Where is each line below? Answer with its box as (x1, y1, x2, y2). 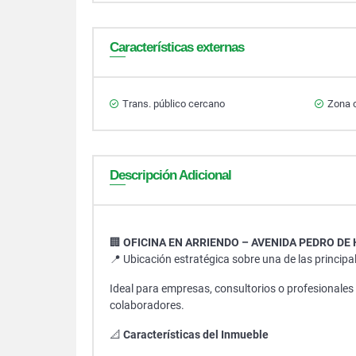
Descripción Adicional (110, 168, 231, 183)
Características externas (110, 40, 244, 55)
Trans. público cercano (122, 98, 225, 110)
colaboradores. (110, 299, 184, 311)
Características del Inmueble (123, 328, 269, 341)
